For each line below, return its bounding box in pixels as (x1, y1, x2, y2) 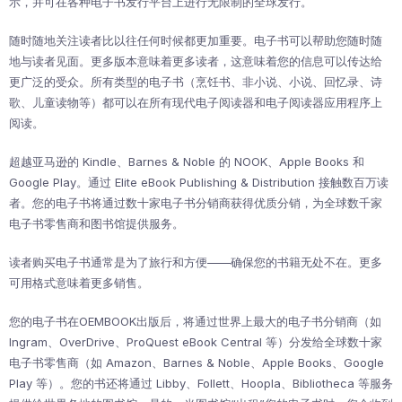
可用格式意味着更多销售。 (9, 275, 153, 291)
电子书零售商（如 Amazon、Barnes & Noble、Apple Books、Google (9, 355, 384, 371)
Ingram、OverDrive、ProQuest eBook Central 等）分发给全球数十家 (9, 335, 382, 350)
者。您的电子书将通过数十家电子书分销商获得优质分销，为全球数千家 (9, 196, 382, 211)
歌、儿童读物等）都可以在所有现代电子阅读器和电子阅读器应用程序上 (9, 95, 382, 110)
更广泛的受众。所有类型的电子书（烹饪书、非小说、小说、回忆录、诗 (9, 74, 382, 90)
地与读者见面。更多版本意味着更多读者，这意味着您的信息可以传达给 (9, 54, 382, 69)
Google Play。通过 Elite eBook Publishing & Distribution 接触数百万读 (9, 175, 389, 190)
